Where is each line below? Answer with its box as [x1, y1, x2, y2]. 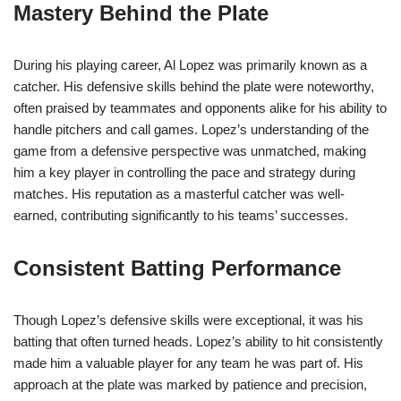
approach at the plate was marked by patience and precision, [13, 377, 367, 393]
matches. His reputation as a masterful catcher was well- [13, 186, 345, 202]
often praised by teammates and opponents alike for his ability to [13, 100, 387, 116]
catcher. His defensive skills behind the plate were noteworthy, [13, 79, 374, 95]
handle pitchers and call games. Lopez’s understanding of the [13, 122, 369, 138]
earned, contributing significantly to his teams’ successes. [13, 208, 348, 224]
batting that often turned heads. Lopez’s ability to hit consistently [13, 334, 383, 350]
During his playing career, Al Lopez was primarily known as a [13, 57, 367, 73]
